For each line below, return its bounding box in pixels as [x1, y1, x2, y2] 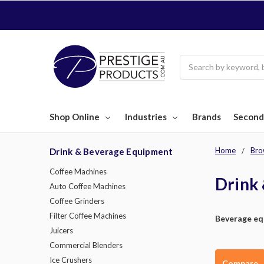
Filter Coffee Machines [49, 211, 126, 221]
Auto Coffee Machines [49, 181, 126, 192]
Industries [125, 111, 167, 123]
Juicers [49, 226, 73, 236]
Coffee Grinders [49, 196, 104, 206]
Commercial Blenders [49, 240, 123, 250]
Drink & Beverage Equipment [49, 146, 173, 157]
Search [180, 55, 205, 66]
